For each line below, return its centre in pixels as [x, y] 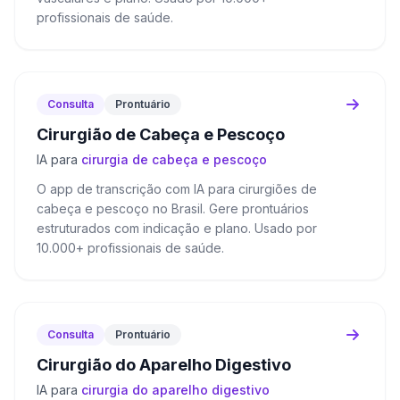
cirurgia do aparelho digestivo [175, 390]
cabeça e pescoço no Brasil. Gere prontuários [173, 208]
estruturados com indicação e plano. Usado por [177, 228]
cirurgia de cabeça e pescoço [174, 159]
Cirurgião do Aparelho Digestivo [164, 365]
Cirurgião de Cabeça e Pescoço [161, 134]
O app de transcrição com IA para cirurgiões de [177, 189]
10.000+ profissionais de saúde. [130, 248]
